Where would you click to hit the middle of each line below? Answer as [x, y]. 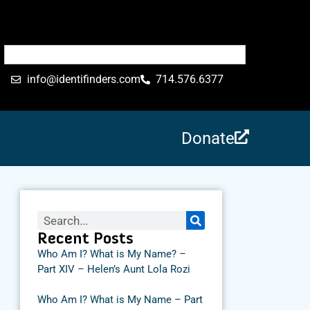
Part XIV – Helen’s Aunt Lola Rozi [114, 269]
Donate [208, 138]
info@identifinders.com [83, 79]
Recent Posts [85, 238]
